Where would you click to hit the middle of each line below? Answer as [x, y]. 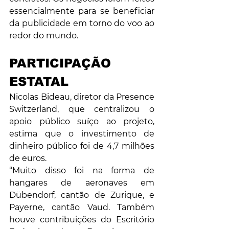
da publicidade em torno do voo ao [82, 24]
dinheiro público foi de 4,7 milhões [82, 146]
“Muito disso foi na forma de [82, 171]
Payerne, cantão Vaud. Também [82, 208]
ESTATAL [39, 82]
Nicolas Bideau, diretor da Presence [82, 97]
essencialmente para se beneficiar [82, 11]
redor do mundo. [44, 36]
